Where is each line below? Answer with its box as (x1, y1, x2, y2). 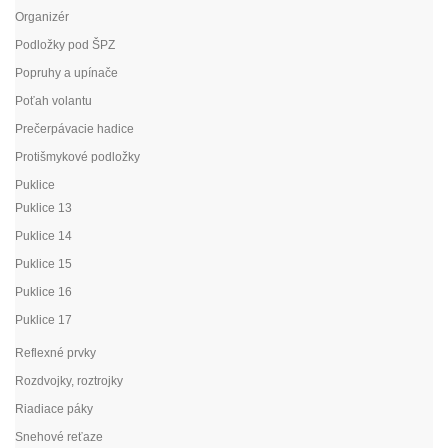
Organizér (15, 9, 69, 24)
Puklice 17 (15, 312, 72, 327)
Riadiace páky (15, 401, 93, 416)
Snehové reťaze (15, 429, 103, 444)
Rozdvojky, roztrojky (15, 373, 123, 388)
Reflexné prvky (15, 345, 96, 360)
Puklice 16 (15, 284, 72, 299)
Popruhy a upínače (15, 65, 118, 80)
